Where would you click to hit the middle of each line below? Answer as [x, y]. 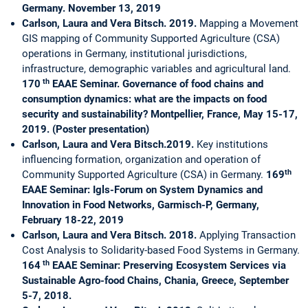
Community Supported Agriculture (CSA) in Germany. [143, 175]
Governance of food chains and [193, 84]
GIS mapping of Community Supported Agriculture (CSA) [151, 39]
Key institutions [232, 145]
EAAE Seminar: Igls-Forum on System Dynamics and [142, 190]
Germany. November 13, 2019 [91, 9]
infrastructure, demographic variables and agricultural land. [156, 69]
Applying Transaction [247, 235]
